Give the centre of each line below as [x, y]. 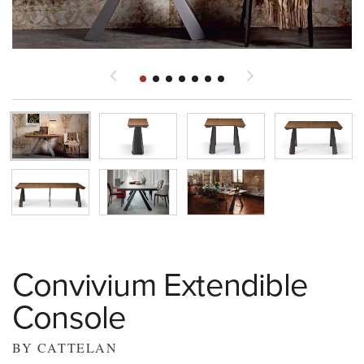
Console [69, 318]
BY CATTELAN [65, 348]
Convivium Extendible [160, 286]
